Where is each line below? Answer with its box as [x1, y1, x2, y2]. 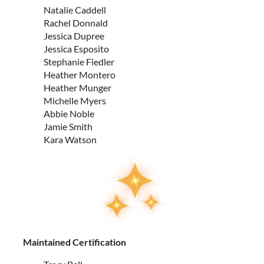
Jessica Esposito [44, 43, 109, 54]
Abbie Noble [44, 108, 94, 119]
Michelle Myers [44, 95, 106, 106]
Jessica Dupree [44, 30, 104, 41]
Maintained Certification [23, 236, 126, 247]
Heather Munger [44, 82, 111, 93]
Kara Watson [44, 134, 97, 145]
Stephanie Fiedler [44, 56, 114, 67]
